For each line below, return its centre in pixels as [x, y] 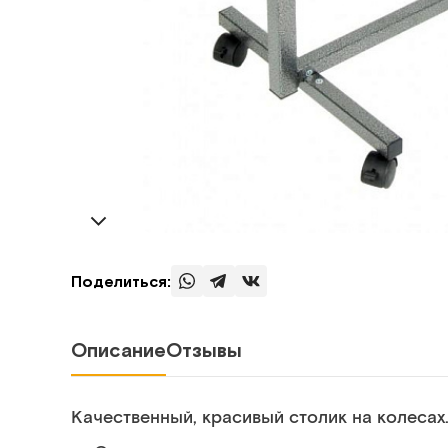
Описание [118, 350]
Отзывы [204, 350]
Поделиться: [121, 281]
